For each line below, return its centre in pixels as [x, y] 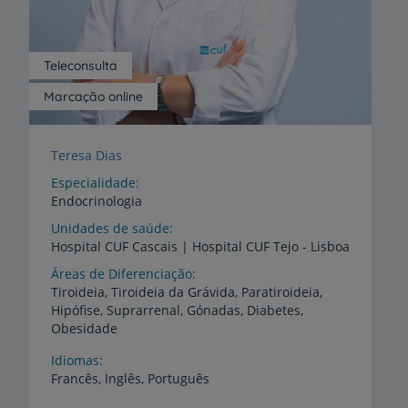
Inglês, [124, 379]
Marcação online [93, 97]
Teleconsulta [81, 66]
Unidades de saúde [110, 229]
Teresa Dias [87, 156]
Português [178, 379]
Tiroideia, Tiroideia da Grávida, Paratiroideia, [187, 292]
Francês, [76, 379]
